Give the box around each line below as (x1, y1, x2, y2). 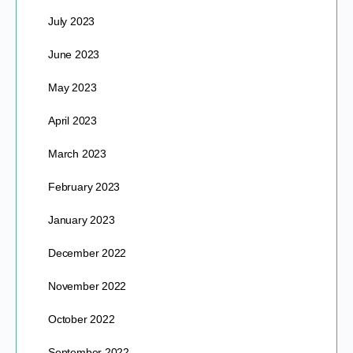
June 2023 (48, 47, 100, 61)
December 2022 (48, 246, 127, 259)
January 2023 (48, 213, 115, 226)
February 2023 (48, 180, 121, 193)
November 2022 (48, 279, 127, 292)
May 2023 (48, 80, 97, 94)
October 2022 (48, 312, 115, 325)
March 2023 (48, 147, 106, 160)
